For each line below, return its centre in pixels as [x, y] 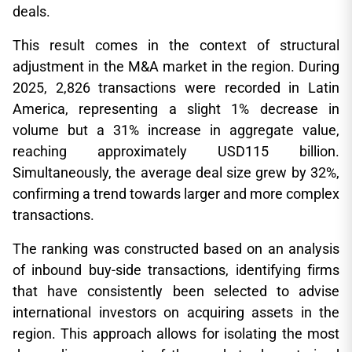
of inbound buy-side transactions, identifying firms [176, 270]
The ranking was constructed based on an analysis [176, 249]
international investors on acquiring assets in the [176, 312]
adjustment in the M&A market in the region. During [176, 66]
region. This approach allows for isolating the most [176, 334]
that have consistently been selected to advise [176, 291]
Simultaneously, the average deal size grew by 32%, [176, 172]
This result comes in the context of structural [176, 45]
